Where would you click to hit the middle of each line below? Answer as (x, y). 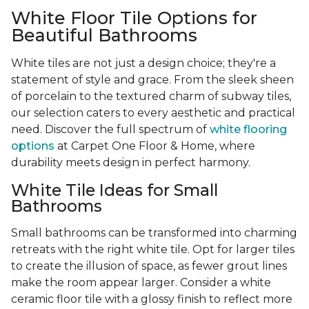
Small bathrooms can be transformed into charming (154, 233)
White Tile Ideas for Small (114, 190)
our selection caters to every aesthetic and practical (153, 113)
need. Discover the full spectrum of (110, 130)
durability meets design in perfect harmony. (131, 163)
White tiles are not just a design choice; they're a (143, 63)
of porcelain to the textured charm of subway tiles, (151, 97)
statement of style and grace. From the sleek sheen (152, 80)
